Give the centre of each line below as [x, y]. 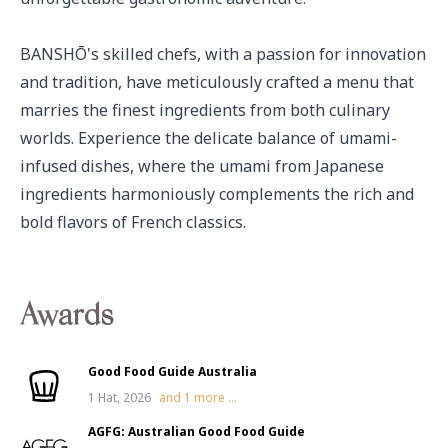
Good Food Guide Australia [172, 371]
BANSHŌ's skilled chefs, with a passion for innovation [223, 54]
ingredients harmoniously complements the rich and [217, 194]
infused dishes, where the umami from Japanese [202, 166]
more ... [214, 397]
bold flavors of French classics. [133, 222]
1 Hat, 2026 [119, 397]
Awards [66, 318]
